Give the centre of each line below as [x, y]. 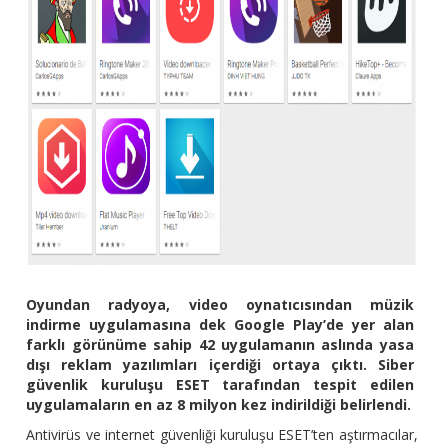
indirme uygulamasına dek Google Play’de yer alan [220, 325]
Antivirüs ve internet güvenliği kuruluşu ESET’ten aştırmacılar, [222, 435]
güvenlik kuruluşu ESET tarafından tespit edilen [220, 385]
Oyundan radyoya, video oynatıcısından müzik [220, 305]
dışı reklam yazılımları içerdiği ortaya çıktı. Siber [220, 365]
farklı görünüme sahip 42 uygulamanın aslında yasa [220, 345]
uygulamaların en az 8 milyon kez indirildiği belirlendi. [219, 405]
